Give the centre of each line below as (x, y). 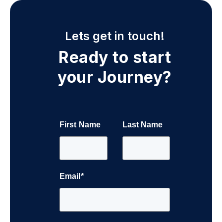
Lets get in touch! (115, 36)
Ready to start (115, 57)
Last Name (142, 124)
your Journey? (115, 77)
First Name (80, 124)
